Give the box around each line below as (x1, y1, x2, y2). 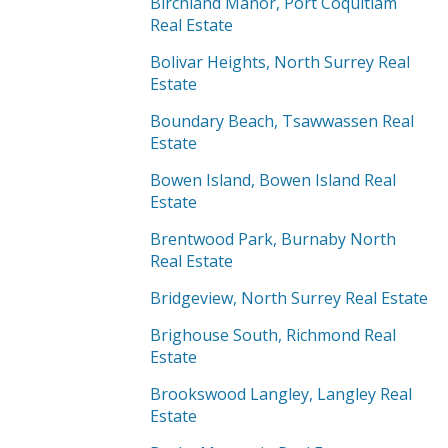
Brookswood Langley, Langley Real (150, 383, 412, 405)
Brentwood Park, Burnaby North (150, 228, 396, 250)
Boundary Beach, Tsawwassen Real (150, 110, 414, 132)
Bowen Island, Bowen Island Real (150, 169, 396, 191)
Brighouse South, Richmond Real (150, 324, 396, 346)
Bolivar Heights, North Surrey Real (150, 51, 410, 73)
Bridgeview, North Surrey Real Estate (150, 287, 428, 309)
